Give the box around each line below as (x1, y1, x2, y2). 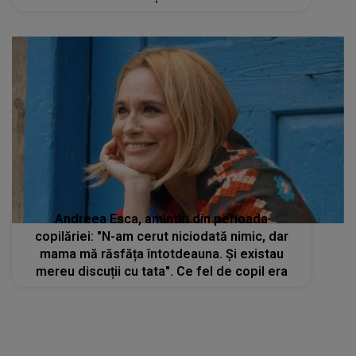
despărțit (133, 5, 189, 21)
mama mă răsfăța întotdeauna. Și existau (39, 246, 284, 262)
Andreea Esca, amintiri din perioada (55, 211, 269, 227)
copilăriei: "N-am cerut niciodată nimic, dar (34, 229, 288, 245)
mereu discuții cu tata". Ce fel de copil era (35, 264, 288, 280)
